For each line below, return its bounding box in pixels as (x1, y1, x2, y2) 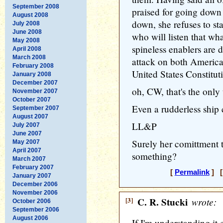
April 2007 (12, 146, 41, 154)
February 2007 (12, 163, 54, 171)
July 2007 (12, 121, 40, 128)
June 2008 (12, 28, 42, 35)
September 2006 (12, 206, 59, 213)
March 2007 (12, 155, 46, 162)
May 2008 (12, 36, 40, 44)
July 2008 (12, 19, 40, 27)
